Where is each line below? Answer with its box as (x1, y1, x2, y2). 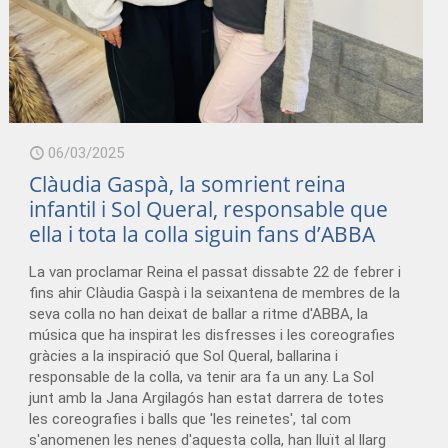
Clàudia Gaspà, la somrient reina (29, 170, 347, 199)
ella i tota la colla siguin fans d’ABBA (29, 220, 376, 249)
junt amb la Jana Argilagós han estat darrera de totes (29, 389, 385, 408)
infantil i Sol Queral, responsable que (29, 195, 389, 224)
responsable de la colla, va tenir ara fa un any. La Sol (29, 368, 375, 387)
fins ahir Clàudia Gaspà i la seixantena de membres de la (29, 284, 401, 303)
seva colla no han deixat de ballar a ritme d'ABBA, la (29, 305, 369, 324)
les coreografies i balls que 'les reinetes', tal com (29, 410, 352, 429)
